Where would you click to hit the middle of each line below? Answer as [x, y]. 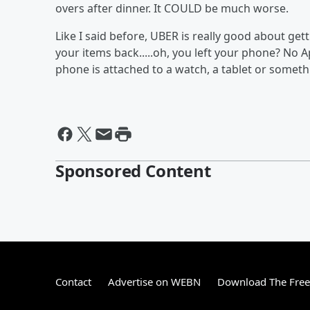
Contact [73, 282]
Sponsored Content [133, 171]
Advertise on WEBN [154, 282]
